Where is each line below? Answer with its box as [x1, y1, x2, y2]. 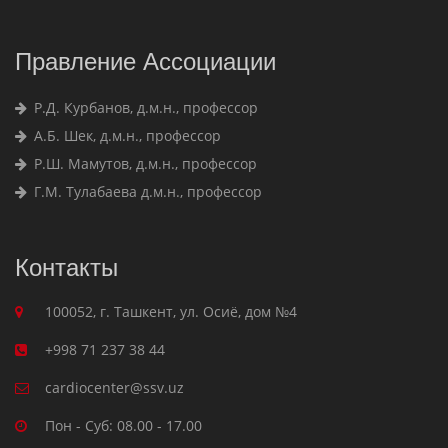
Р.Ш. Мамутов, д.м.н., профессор [30, 154, 257, 173]
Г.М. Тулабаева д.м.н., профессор [30, 182, 262, 201]
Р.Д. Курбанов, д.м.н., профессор [30, 98, 258, 117]
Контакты [15, 254, 118, 281]
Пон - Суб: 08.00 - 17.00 [45, 416, 202, 435]
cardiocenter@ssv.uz [45, 378, 184, 397]
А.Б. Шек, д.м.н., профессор [30, 126, 221, 145]
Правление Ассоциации [15, 48, 276, 75]
